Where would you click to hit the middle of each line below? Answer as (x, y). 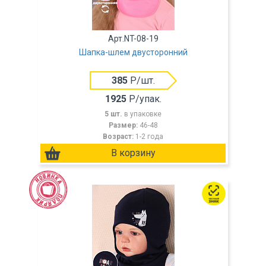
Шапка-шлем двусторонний (133, 52)
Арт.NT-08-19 (133, 39)
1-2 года (149, 137)
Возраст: (119, 137)
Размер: (124, 125)
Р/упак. (144, 99)
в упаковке (143, 114)
